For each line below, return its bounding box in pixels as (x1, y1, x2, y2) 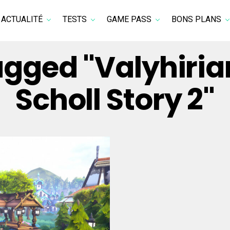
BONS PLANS (171, 14, 221, 24)
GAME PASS (107, 14, 151, 24)
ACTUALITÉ (1, 14, 43, 24)
